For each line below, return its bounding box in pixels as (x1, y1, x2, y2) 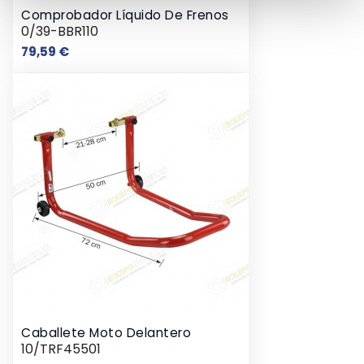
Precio (68, 41, 107, 59)
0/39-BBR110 (21, 21, 98, 41)
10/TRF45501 (21, 339, 101, 358)
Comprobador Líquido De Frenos (21, 6, 229, 24)
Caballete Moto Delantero (21, 323, 191, 341)
